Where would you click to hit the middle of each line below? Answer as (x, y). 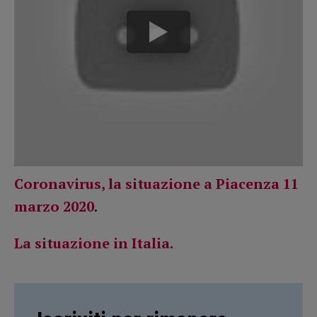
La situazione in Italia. (94, 243)
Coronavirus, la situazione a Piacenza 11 (156, 184)
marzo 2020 (54, 207)
